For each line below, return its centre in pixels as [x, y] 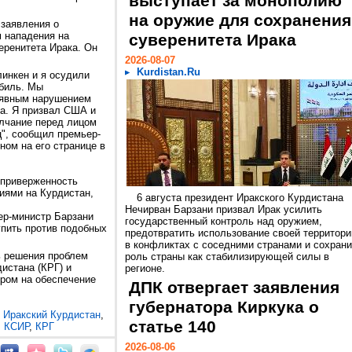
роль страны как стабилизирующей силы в [227, 257]
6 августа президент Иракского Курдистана [240, 198]
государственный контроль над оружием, [224, 221]
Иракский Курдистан [52, 315]
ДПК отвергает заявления [234, 288]
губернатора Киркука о [224, 307]
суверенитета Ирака [213, 40]
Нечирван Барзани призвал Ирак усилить [224, 209]
